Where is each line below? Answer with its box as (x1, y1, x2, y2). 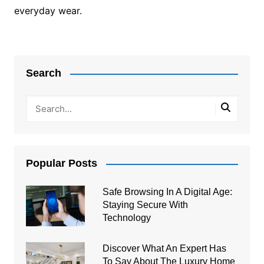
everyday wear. (14, 5, 82, 17)
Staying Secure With (102, 200, 188, 210)
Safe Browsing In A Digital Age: (102, 187, 232, 197)
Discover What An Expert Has (102, 243, 226, 254)
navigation (13, 54, 82, 72)
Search (25, 67, 61, 80)
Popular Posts (25, 157, 97, 170)
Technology (102, 213, 151, 223)
